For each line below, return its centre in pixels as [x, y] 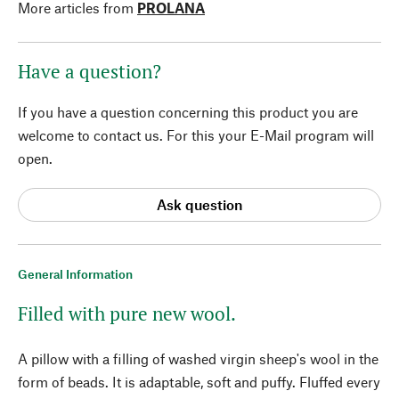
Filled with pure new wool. [127, 313]
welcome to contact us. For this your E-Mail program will [196, 134]
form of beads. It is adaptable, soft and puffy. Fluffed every [199, 381]
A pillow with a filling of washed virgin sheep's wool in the [198, 358]
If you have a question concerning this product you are [188, 111]
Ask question [199, 204]
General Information [75, 273]
